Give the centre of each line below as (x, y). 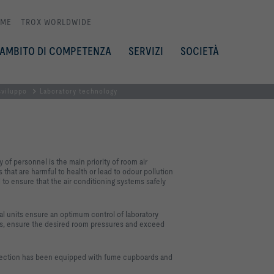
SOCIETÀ (200, 51)
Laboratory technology (79, 91)
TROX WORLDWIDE (56, 22)
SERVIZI (146, 51)
